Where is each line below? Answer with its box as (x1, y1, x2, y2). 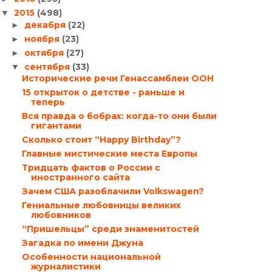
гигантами (30, 120, 81, 131)
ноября (24, 33, 62, 44)
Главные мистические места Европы (21, 148, 197, 159)
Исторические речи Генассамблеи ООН (21, 73, 214, 84)
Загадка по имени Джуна (21, 237, 143, 248)
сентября (24, 61, 72, 72)
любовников (30, 209, 91, 220)
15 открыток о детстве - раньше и (21, 87, 185, 98)
